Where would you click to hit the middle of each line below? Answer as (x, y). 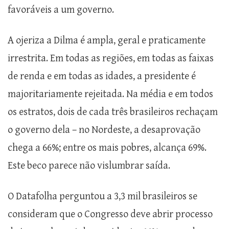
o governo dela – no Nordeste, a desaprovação (104, 130)
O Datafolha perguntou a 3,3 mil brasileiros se (102, 197)
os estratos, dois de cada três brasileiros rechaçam (113, 112)
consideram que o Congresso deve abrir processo (110, 215)
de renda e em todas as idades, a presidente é (102, 77)
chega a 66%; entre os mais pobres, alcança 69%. (107, 148)
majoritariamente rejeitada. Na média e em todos (110, 95)
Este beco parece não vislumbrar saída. (89, 166)
